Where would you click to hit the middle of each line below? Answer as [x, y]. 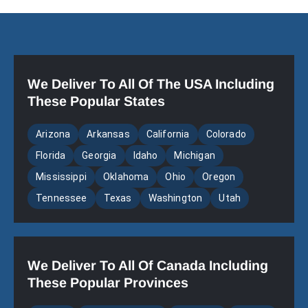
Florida [51, 155]
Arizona [53, 134]
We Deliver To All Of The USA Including [151, 84]
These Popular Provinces [108, 282]
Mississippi [61, 176]
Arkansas [108, 134]
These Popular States [96, 101]
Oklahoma [126, 176]
